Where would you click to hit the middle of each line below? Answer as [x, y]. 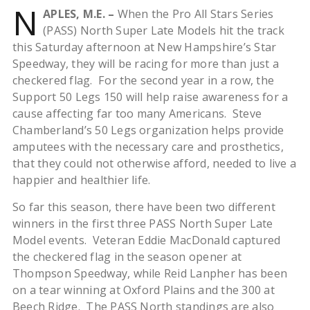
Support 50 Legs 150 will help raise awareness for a [150, 97]
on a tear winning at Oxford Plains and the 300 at [143, 290]
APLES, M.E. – [79, 14]
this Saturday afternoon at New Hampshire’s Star [144, 47]
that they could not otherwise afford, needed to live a [154, 163]
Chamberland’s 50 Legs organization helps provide [148, 130]
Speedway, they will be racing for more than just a [145, 64]
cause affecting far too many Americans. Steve [137, 113]
